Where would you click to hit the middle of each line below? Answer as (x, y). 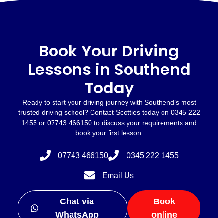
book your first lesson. (109, 133)
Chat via (77, 201)
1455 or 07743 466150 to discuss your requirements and (109, 123)
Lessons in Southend (109, 70)
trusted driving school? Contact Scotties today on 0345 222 (109, 113)
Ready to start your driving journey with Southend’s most (109, 102)
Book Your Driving (109, 51)
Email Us (118, 175)
